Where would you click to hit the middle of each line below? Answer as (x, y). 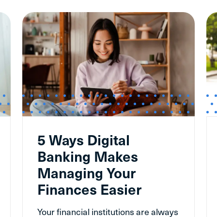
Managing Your (86, 172)
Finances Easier (89, 189)
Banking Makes (88, 156)
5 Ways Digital (84, 139)
